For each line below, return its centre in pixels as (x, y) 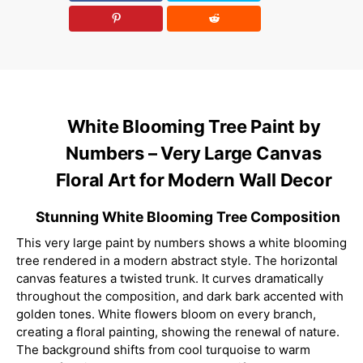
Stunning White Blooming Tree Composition (188, 216)
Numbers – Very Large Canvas (194, 153)
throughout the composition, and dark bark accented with (180, 296)
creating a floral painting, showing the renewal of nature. (178, 331)
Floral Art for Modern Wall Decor (194, 179)
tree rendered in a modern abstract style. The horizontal (177, 260)
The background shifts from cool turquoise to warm (163, 349)
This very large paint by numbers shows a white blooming (181, 242)
